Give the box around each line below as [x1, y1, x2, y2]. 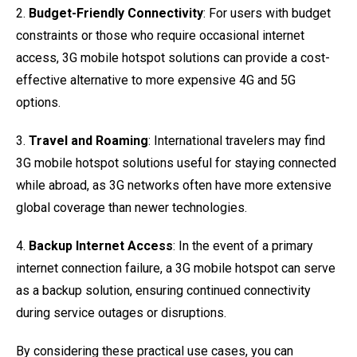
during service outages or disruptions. [16, 305, 226, 320]
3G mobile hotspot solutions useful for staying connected [16, 155, 336, 171]
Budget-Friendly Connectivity [29, 6, 203, 21]
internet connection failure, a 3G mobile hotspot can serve [16, 261, 335, 276]
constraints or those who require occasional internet [16, 28, 304, 43]
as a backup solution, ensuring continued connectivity [16, 283, 311, 298]
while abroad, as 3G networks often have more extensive [16, 178, 331, 193]
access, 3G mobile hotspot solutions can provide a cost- [16, 50, 330, 65]
